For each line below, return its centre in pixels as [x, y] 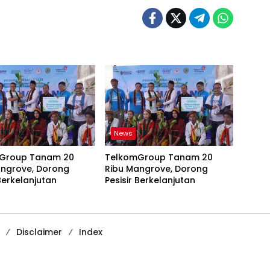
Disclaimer [39, 232]
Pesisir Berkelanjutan [150, 180]
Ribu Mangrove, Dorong [156, 168]
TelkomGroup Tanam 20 [159, 157]
